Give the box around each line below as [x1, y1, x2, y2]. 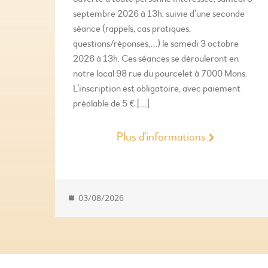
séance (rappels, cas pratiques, [73, 23, 191, 35]
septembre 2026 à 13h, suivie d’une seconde [73, 8, 245, 20]
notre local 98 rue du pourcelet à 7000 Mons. [73, 68, 247, 80]
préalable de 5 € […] [73, 98, 150, 110]
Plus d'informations [116, 129, 206, 144]
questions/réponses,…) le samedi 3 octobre [73, 38, 239, 50]
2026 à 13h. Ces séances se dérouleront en [73, 53, 239, 65]
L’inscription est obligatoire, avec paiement [73, 83, 240, 95]
